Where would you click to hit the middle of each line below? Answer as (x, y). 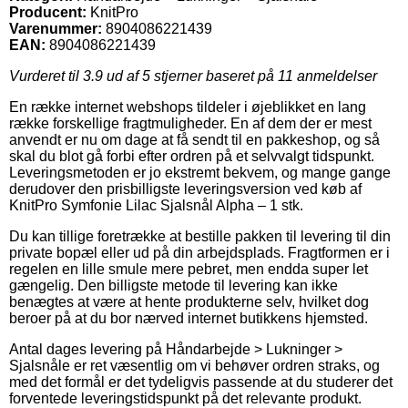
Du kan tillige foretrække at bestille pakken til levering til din (200, 236)
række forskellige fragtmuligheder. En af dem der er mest (190, 123)
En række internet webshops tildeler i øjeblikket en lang (188, 107)
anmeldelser (335, 76)
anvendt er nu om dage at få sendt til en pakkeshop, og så (194, 139)
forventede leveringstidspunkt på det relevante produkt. (185, 398)
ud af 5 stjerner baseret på (190, 76)
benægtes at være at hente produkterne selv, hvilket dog (189, 301)
